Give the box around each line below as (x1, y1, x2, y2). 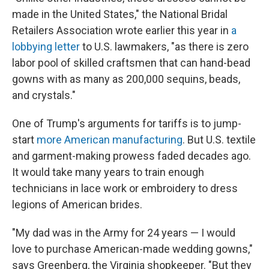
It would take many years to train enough (12, 166, 204, 178)
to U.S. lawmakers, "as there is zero (80, 40, 249, 53)
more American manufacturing (37, 133, 183, 146)
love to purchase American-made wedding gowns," (12, 243, 253, 255)
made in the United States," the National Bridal (12, 8, 228, 20)
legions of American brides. (12, 198, 142, 211)
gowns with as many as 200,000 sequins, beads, (12, 73, 240, 85)
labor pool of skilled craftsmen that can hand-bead (12, 56, 250, 69)
